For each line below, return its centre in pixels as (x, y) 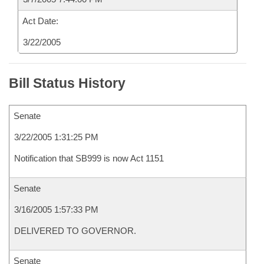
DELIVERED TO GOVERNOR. (75, 231)
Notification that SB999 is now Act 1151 (89, 158)
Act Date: (40, 21)
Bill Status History (67, 83)
